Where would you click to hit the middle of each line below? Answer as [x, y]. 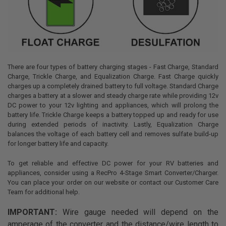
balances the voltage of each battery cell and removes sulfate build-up [113, 134]
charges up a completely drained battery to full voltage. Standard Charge [113, 86]
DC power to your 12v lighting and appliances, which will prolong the [113, 105]
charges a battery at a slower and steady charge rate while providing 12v [113, 96]
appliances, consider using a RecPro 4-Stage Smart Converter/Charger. [113, 173]
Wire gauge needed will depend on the [138, 212]
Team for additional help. [43, 192]
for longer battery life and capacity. [58, 144]
